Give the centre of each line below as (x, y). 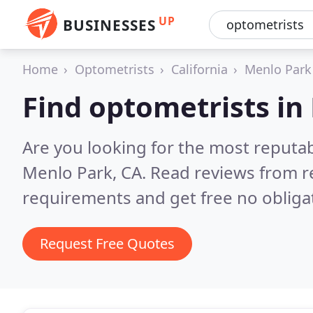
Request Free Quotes (107, 243)
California (199, 69)
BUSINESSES (109, 25)
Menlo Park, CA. (86, 172)
